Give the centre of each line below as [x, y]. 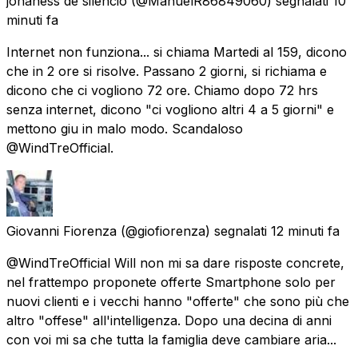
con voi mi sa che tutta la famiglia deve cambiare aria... [171, 339]
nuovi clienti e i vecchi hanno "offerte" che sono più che [178, 301]
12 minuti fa [305, 231]
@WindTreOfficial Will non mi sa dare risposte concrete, [175, 263]
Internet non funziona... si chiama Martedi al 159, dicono [177, 52]
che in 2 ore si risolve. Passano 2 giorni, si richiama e [167, 71]
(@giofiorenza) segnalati [194, 231]
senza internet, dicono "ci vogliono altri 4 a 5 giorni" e [170, 109]
